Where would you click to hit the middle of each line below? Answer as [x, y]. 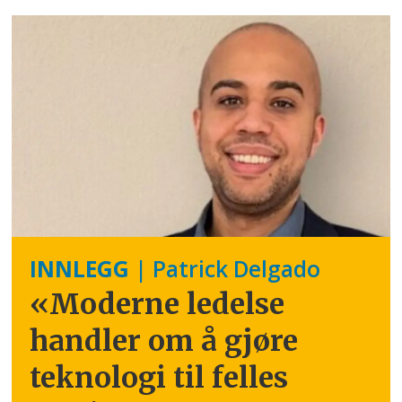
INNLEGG [80, 269]
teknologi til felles [159, 378]
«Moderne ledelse [157, 305]
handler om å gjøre [164, 341]
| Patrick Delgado [225, 269]
